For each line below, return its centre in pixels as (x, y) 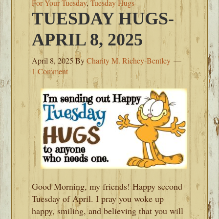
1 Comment (50, 71)
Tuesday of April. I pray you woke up (98, 198)
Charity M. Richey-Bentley (129, 60)
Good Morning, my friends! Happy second (107, 186)
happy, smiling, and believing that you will (108, 211)
